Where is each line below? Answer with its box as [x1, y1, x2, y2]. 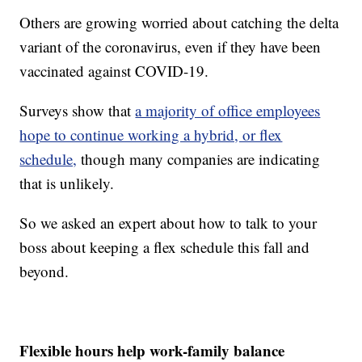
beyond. [19, 260, 69, 281]
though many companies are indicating [77, 148, 321, 169]
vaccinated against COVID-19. [19, 60, 209, 81]
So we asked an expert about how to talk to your [19, 212, 318, 233]
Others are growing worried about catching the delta [19, 11, 339, 32]
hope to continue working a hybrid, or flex [19, 124, 283, 145]
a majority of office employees [135, 99, 321, 120]
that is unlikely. [19, 172, 115, 193]
